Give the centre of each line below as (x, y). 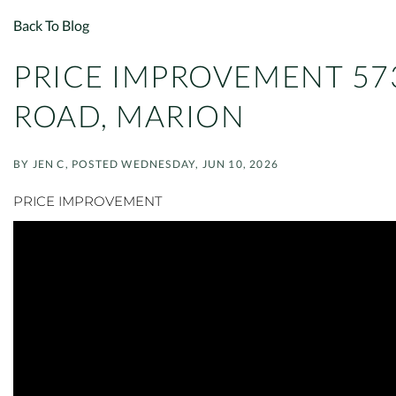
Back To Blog (51, 25)
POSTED (97, 164)
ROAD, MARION (129, 115)
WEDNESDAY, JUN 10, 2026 (200, 164)
